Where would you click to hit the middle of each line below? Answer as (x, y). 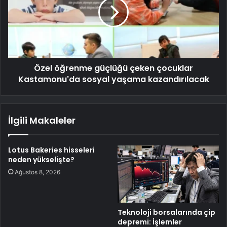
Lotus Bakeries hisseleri (51, 150)
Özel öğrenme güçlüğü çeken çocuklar (113, 68)
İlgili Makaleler (42, 120)
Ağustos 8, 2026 (37, 172)
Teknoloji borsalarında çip (166, 212)
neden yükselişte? (41, 159)
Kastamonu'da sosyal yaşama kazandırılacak (113, 79)
